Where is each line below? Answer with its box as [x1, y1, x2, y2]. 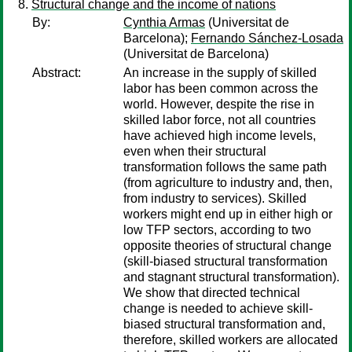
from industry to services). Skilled [123, 192, 306, 205]
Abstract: [32, 66, 81, 79]
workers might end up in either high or [123, 207, 332, 221]
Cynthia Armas [123, 16, 205, 29]
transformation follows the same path [123, 160, 327, 174]
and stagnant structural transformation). [123, 270, 339, 284]
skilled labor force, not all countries [123, 113, 316, 126]
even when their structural [123, 145, 266, 158]
